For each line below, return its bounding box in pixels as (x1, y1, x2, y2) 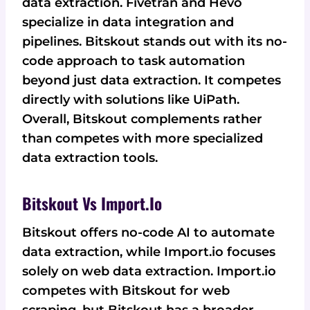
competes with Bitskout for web (22, 283, 230, 299)
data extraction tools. (22, 150, 158, 166)
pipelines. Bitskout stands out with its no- (22, 34, 287, 50)
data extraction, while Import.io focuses (22, 244, 275, 260)
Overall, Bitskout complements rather (22, 111, 262, 127)
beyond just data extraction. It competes (22, 73, 281, 89)
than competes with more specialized (22, 131, 263, 147)
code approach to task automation (22, 53, 245, 69)
